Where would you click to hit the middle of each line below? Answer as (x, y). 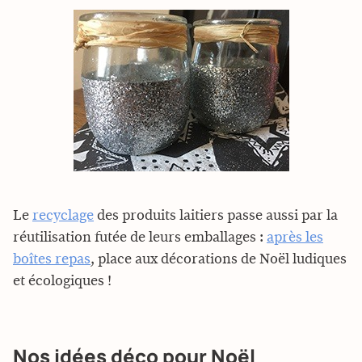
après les (295, 238)
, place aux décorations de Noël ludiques (219, 259)
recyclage (63, 216)
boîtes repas (52, 259)
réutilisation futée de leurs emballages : (140, 238)
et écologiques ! (62, 281)
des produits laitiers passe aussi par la (216, 216)
